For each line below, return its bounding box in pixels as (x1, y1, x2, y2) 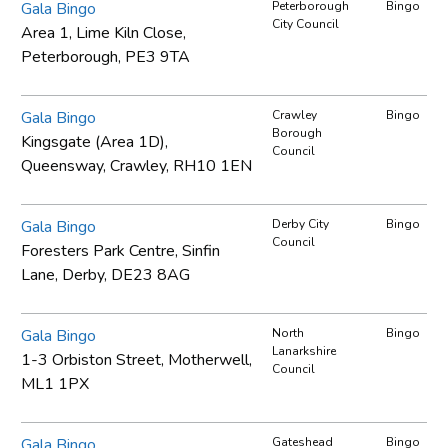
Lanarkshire (272, 342, 336, 359)
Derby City (272, 215, 329, 232)
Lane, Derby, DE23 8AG (21, 263, 190, 286)
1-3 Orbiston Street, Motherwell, (21, 348, 252, 371)
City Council (272, 15, 339, 32)
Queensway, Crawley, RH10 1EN (21, 154, 252, 177)
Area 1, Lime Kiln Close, (21, 21, 186, 44)
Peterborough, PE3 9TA (21, 45, 190, 68)
